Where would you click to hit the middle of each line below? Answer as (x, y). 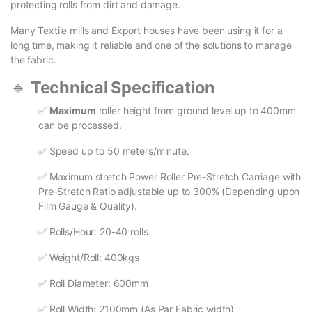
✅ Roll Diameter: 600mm (93, 283)
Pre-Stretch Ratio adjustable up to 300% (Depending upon (169, 192)
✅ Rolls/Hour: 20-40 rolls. (95, 232)
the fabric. (33, 60)
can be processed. (80, 125)
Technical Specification (123, 88)
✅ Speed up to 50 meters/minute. (114, 151)
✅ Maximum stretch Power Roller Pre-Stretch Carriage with (170, 177)
